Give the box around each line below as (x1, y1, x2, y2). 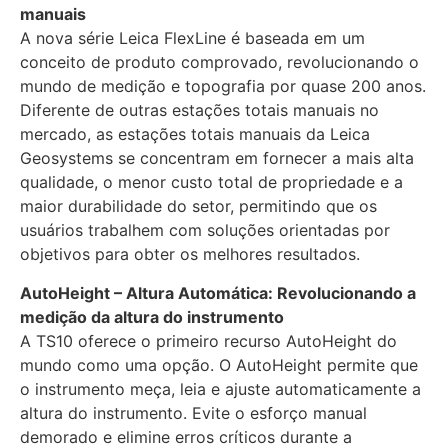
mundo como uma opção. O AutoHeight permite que (20, 354, 418, 375)
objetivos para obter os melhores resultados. (20, 244, 360, 265)
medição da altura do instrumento (20, 306, 284, 327)
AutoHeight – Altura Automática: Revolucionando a (20, 282, 416, 303)
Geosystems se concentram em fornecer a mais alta (20, 148, 414, 169)
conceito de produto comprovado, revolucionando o (20, 52, 419, 73)
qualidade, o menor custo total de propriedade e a (20, 172, 403, 193)
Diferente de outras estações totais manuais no (20, 100, 379, 121)
